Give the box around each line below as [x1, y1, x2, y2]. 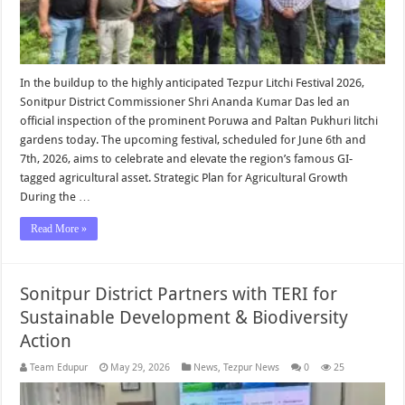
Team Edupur [30, 361, 89, 373]
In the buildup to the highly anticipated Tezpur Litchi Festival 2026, [20, 75, 365, 89]
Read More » [31, 221, 88, 235]
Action [20, 329, 72, 352]
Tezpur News [223, 361, 280, 373]
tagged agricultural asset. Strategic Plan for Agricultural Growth [20, 170, 349, 184]
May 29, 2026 [110, 361, 171, 373]
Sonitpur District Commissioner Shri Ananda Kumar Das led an [20, 94, 351, 108]
